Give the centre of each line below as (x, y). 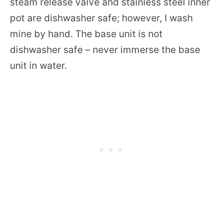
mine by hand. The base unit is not (86, 34)
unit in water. (38, 66)
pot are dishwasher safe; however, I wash (101, 18)
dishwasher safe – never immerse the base (105, 50)
